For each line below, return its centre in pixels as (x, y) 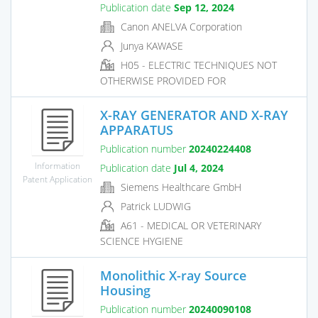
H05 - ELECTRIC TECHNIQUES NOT (197, 65)
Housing (125, 290)
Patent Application (57, 179)
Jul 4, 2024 (199, 168)
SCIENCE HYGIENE (142, 241)
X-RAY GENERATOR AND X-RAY (194, 115)
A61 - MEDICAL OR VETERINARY (190, 226)
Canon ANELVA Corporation (180, 26)
